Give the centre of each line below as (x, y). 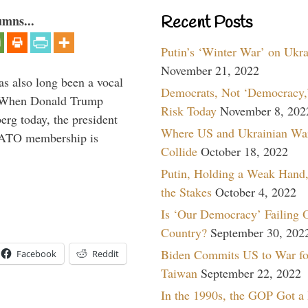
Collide (179, 151)
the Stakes (186, 191)
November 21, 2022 (210, 70)
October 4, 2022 (256, 191)
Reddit (106, 253)
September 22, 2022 (251, 273)
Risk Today (189, 110)
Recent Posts (207, 23)
